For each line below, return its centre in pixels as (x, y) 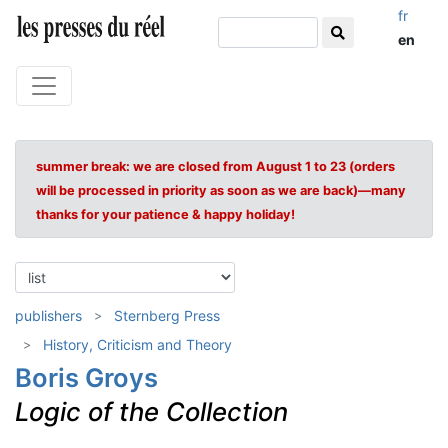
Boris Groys (86, 377)
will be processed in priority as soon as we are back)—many (221, 190)
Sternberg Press (167, 315)
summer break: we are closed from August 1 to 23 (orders (215, 166)
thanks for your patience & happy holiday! (165, 214)
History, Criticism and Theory (137, 344)
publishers (48, 315)
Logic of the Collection (151, 411)
